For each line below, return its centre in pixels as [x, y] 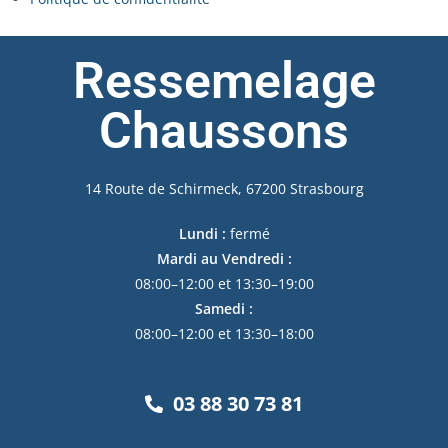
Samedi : [224, 308]
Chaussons [224, 131]
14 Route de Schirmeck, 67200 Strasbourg [224, 188]
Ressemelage [224, 81]
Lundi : [202, 233]
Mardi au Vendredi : [224, 258]
